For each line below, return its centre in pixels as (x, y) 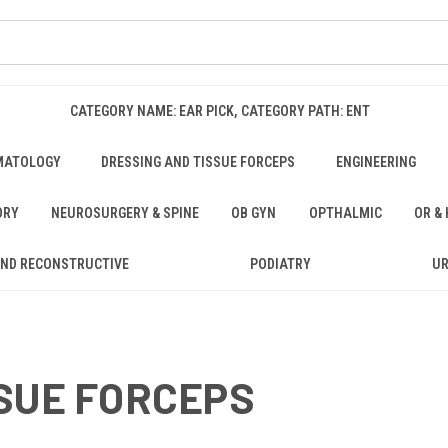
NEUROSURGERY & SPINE (125, 213)
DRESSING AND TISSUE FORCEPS (198, 162)
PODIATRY (280, 264)
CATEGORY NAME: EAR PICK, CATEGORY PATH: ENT (220, 111)
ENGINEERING (376, 162)
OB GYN (254, 213)
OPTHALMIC (345, 213)
